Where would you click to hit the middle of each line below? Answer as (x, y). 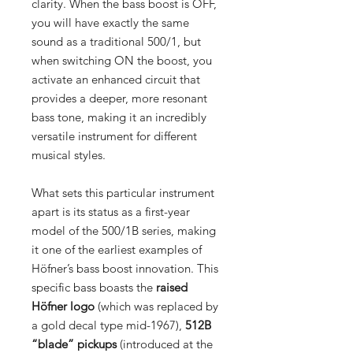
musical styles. (69, 155)
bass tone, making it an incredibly (119, 117)
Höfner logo (63, 306)
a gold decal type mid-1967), (108, 325)
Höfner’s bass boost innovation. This (125, 268)
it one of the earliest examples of (117, 249)
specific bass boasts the (94, 287)
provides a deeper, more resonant (119, 98)
